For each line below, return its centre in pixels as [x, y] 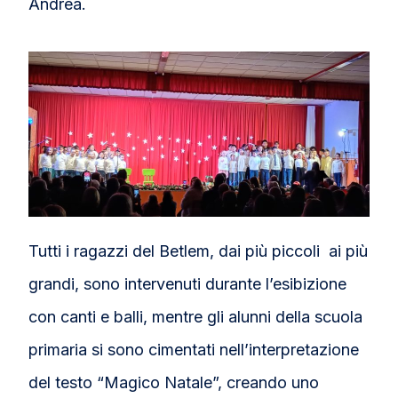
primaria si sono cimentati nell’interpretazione [194, 349]
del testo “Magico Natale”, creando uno [174, 382]
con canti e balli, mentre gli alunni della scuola [196, 316]
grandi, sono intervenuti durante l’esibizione [188, 283]
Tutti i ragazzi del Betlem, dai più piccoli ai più [199, 251]
